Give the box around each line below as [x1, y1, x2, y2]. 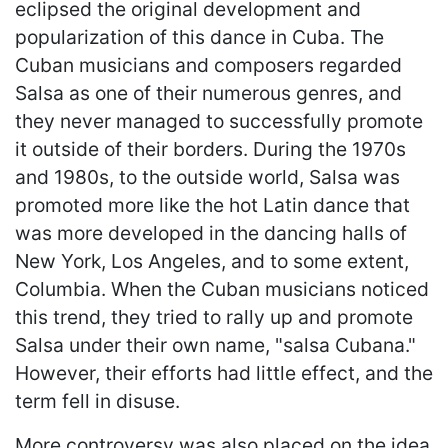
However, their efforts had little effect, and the [15, 360, 433, 385]
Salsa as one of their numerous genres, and [15, 80, 402, 105]
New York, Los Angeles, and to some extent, [15, 248, 409, 273]
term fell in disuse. [15, 388, 180, 413]
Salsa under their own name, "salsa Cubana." [15, 332, 416, 357]
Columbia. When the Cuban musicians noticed [15, 276, 429, 301]
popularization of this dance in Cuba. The [15, 24, 384, 49]
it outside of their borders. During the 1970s [15, 136, 406, 161]
